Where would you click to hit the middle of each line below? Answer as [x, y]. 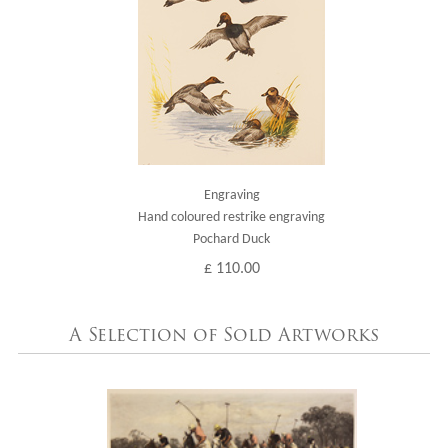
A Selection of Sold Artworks [223, 334]
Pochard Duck [232, 239]
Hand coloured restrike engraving [232, 217]
